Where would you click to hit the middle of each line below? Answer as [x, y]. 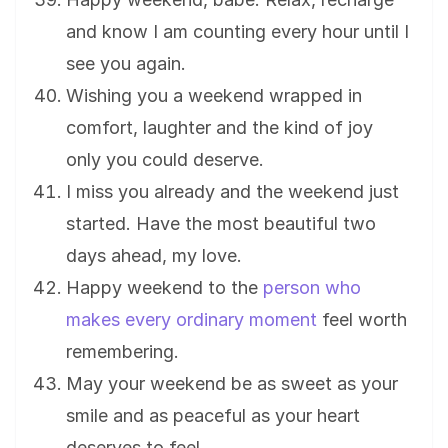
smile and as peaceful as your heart [213, 416]
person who [312, 288]
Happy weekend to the [164, 288]
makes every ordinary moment [191, 320]
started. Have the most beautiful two [221, 224]
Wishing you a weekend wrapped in [214, 96]
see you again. [126, 64]
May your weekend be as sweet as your [232, 384]
